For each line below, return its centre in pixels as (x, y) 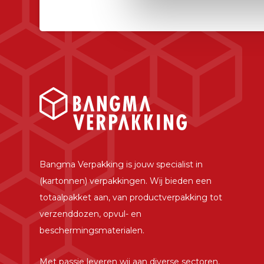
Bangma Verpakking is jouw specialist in (121, 165)
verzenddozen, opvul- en (91, 214)
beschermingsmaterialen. (92, 231)
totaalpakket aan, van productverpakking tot (131, 198)
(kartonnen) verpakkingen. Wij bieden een (126, 181)
